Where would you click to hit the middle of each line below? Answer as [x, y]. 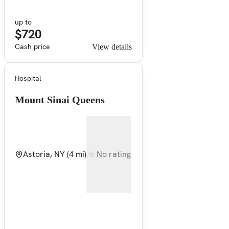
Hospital [28, 78]
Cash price [32, 46]
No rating [114, 154]
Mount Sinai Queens [60, 99]
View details [112, 47]
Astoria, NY [44, 154]
